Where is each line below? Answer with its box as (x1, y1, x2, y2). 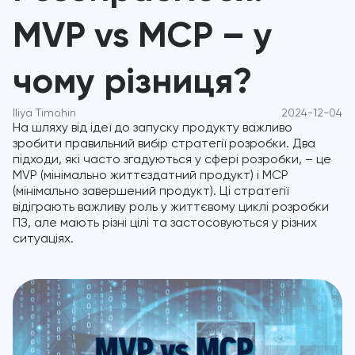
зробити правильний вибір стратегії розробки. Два (13, 138, 315, 151)
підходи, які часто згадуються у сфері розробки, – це (13, 154, 331, 166)
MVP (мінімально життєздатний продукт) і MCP (13, 170, 288, 182)
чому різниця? (13, 65, 252, 101)
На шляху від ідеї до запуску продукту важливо (13, 122, 292, 135)
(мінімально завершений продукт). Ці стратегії (13, 185, 288, 198)
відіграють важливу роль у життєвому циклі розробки (13, 201, 329, 214)
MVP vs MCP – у (13, 19, 273, 55)
